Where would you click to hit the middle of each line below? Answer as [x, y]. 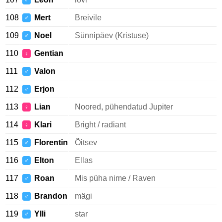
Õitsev [86, 142]
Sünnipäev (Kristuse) [112, 35]
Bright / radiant [100, 125]
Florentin [51, 142]
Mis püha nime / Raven [115, 178]
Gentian [49, 53]
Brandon [51, 196]
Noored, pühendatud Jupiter [124, 107]
